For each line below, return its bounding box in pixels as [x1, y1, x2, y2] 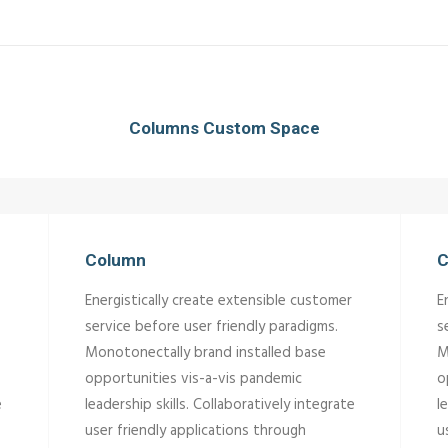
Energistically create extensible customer [85, 289, 352, 313]
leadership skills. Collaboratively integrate [85, 393, 355, 417]
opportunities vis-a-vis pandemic [85, 367, 302, 391]
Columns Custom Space [128, 118, 320, 138]
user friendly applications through [85, 419, 306, 443]
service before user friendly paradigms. [85, 315, 338, 339]
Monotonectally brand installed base [85, 341, 326, 365]
